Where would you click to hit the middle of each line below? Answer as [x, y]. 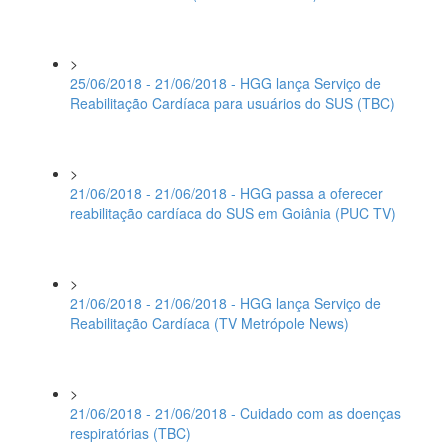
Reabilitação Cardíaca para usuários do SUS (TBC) [232, 103]
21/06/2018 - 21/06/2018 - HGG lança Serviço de [225, 303]
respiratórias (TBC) [130, 433]
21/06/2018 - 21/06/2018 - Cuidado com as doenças [235, 413]
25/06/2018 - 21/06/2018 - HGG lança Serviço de [225, 83]
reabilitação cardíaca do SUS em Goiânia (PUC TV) [233, 213]
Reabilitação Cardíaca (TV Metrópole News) [209, 323]
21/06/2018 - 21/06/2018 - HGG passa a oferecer [226, 193]
